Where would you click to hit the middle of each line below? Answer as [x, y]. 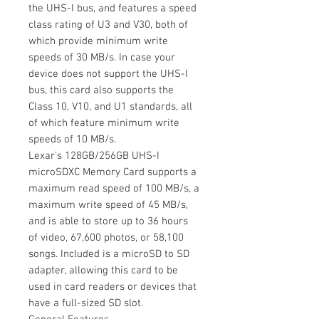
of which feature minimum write [104, 123]
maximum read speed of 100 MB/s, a [114, 188]
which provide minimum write [98, 41]
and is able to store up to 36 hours [108, 221]
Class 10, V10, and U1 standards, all [110, 106]
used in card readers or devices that [113, 287]
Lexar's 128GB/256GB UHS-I [94, 156]
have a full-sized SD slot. [86, 303]
